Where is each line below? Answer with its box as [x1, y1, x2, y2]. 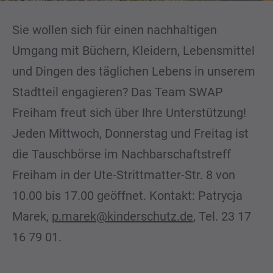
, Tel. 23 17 [193, 209, 251, 224]
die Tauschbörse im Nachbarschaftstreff [12, 147, 231, 161]
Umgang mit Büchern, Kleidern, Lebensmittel [12, 43, 255, 58]
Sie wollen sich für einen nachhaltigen [12, 23, 217, 37]
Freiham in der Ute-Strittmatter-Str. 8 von [12, 168, 235, 182]
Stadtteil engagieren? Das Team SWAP [12, 85, 223, 99]
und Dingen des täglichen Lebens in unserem [12, 64, 255, 79]
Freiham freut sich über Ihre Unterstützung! [12, 105, 246, 120]
